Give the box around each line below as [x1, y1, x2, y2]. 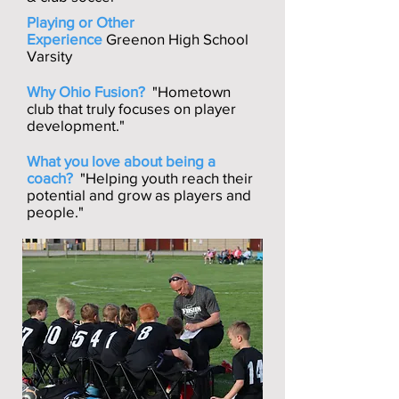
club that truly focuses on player [27, 100, 236, 117]
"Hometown [152, 83, 231, 100]
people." [27, 203, 84, 220]
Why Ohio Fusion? [27, 83, 149, 100]
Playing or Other [27, 13, 134, 30]
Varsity [27, 47, 72, 64]
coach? [27, 169, 73, 186]
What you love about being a [27, 152, 216, 169]
